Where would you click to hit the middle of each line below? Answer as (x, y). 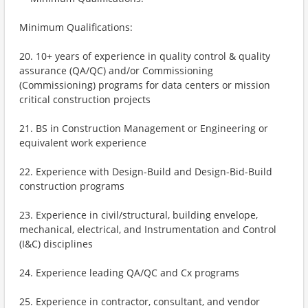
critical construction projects (85, 99)
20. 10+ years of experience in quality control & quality (145, 56)
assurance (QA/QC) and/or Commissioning (116, 70)
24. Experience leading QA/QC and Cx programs (129, 273)
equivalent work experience (83, 143)
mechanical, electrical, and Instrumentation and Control (148, 229)
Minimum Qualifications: (76, 27)
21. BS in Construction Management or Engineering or (144, 128)
